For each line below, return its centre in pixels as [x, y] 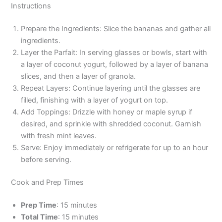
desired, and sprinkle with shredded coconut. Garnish [111, 124]
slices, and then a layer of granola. [79, 77]
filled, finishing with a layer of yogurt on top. [95, 100]
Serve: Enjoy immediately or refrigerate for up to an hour [115, 148]
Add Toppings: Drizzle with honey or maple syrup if [107, 112]
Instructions [31, 6]
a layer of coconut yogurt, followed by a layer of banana [115, 65]
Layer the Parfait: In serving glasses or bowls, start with [114, 53]
